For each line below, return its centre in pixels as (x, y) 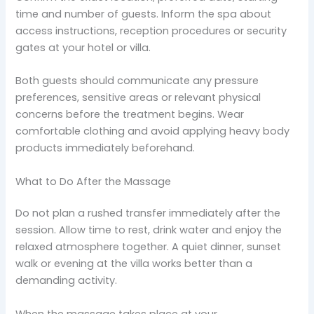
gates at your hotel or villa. (83, 47)
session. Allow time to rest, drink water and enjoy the (149, 230)
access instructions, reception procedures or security (151, 30)
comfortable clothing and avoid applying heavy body (153, 131)
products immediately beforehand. (105, 148)
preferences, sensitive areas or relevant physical (138, 98)
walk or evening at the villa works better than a (134, 264)
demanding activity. (67, 281)
